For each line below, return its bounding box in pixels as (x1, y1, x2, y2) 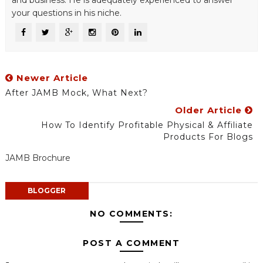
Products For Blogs (163, 131, 254, 143)
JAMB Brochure (5, 153, 70, 164)
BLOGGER (28, 186, 66, 195)
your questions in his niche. (11, 8, 122, 19)
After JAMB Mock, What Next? (5, 87, 148, 99)
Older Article (175, 104, 245, 116)
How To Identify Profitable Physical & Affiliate (41, 120, 254, 131)
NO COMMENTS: (90, 208, 173, 220)
